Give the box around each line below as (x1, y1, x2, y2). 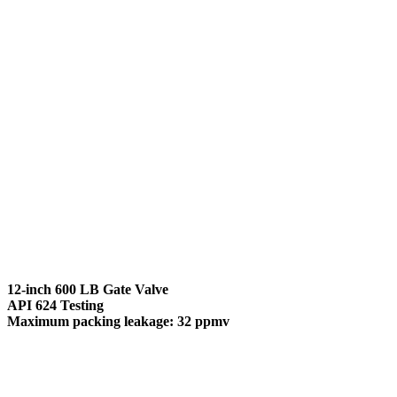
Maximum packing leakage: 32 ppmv (7, 314, 230, 330)
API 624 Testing (7, 298, 104, 314)
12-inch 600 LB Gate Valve (7, 282, 168, 298)
